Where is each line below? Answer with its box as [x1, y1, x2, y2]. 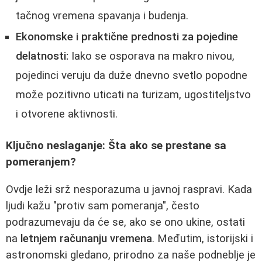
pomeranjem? [6, 156, 76, 169]
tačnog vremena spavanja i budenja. [16, 9, 188, 22]
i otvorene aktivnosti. [16, 107, 118, 120]
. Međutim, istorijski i [152, 232, 253, 246]
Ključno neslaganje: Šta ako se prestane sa [6, 139, 226, 153]
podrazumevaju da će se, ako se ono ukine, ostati [6, 216, 245, 229]
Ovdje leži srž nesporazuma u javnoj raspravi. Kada [6, 183, 252, 196]
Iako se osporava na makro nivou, [68, 49, 235, 63]
